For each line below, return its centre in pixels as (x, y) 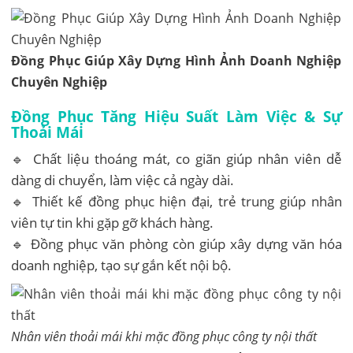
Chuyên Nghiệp (59, 82)
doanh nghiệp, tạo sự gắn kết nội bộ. (122, 265)
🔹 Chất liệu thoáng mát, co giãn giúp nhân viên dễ (176, 158)
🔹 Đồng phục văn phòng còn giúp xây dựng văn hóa (176, 243)
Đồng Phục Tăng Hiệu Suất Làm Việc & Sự (176, 116)
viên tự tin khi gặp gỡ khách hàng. (113, 222)
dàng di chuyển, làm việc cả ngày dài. (123, 180)
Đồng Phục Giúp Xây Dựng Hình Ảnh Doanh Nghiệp (176, 60)
